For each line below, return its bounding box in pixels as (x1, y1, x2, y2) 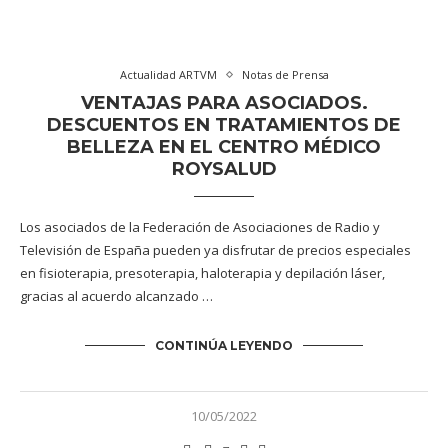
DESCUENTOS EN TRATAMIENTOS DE (47, 114, 401, 136)
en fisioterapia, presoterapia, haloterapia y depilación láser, (20, 264, 385, 282)
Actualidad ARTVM (119, 67, 217, 82)
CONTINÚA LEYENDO (155, 338, 293, 353)
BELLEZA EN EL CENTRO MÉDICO (67, 136, 381, 158)
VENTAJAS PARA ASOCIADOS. (80, 92, 368, 114)
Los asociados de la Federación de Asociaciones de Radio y (20, 218, 380, 236)
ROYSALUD (171, 158, 277, 180)
